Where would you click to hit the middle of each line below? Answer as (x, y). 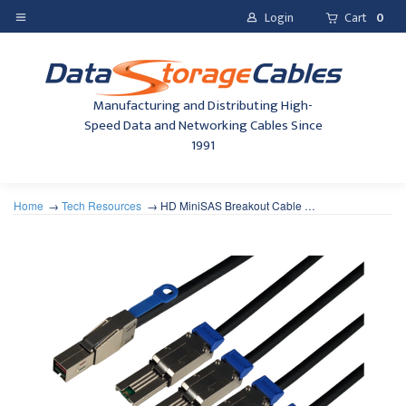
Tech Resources (102, 206)
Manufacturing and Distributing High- (203, 106)
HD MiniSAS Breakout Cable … (237, 206)
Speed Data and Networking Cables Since (203, 126)
